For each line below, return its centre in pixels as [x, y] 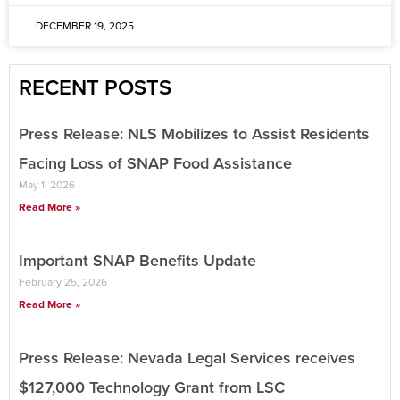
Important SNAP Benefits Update [137, 261]
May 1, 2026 [47, 185]
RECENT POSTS [95, 88]
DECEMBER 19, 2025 [85, 26]
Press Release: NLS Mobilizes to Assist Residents [194, 134]
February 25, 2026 [63, 283]
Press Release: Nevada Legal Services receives [187, 358]
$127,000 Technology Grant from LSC [152, 388]
